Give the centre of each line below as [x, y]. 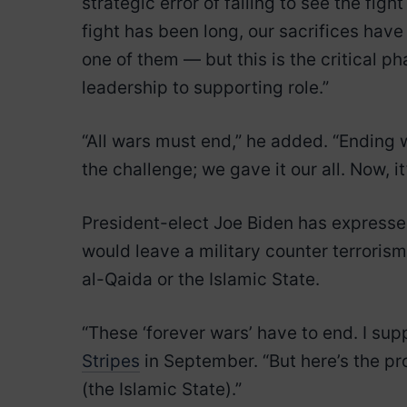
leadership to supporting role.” [205, 87]
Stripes [111, 361]
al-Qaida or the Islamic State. [201, 279]
